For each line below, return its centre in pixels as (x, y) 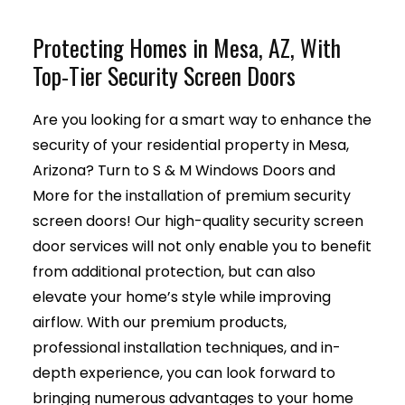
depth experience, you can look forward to (184, 372)
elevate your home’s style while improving (181, 297)
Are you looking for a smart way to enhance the (202, 119)
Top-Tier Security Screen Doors (164, 75)
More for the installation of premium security (191, 195)
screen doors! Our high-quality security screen (198, 221)
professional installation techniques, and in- (186, 347)
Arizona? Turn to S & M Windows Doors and (184, 170)
